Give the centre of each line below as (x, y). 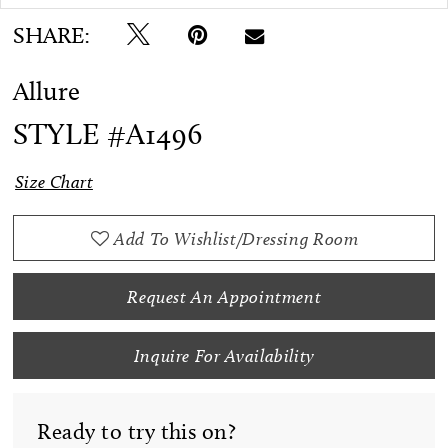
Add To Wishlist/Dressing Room (236, 238)
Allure (47, 91)
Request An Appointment (224, 297)
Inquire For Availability (224, 355)
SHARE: (52, 35)
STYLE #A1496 (108, 133)
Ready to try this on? (137, 431)
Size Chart (54, 182)
